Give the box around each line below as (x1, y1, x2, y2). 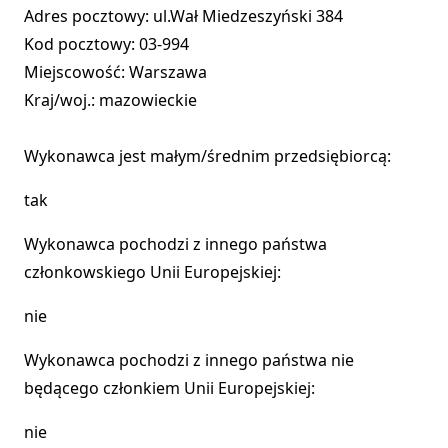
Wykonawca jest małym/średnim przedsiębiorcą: (24, 145, 391, 168)
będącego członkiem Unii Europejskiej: (24, 377, 315, 400)
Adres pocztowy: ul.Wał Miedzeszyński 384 (24, 5, 343, 28)
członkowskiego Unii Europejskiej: (24, 261, 281, 284)
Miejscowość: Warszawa (24, 61, 207, 84)
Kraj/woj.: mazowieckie (24, 89, 197, 112)
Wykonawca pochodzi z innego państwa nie (24, 349, 354, 372)
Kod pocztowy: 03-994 (24, 33, 189, 56)
